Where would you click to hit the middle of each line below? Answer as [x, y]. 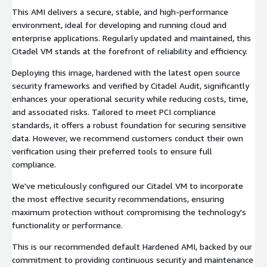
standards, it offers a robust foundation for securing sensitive [129, 125]
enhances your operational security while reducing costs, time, [130, 98]
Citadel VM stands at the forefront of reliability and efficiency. [130, 51]
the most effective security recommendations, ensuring [118, 198]
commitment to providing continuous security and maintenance [133, 259]
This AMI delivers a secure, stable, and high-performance [120, 11]
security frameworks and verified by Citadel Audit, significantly [131, 85]
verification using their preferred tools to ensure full [112, 151]
